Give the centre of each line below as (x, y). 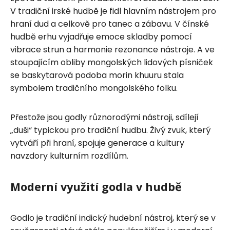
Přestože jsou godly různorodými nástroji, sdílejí (104, 117)
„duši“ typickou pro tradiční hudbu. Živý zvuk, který (110, 130)
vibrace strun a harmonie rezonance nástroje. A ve (112, 49)
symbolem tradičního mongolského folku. (94, 88)
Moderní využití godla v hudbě (96, 186)
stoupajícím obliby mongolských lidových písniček (112, 62)
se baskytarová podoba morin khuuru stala (97, 75)
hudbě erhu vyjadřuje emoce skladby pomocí (101, 36)
